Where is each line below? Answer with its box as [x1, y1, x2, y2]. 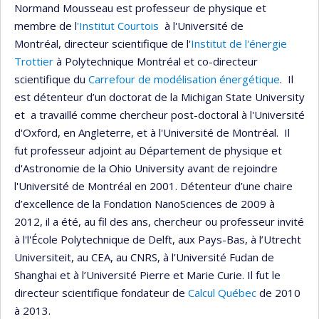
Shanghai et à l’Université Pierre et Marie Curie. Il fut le [14, 267, 281, 282]
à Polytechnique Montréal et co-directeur [56, 53, 258, 68]
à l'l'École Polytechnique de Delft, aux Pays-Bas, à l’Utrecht [14, 231, 301, 246]
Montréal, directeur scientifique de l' [14, 36, 191, 51]
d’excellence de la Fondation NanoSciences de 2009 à [14, 196, 275, 211]
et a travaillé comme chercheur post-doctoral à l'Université [14, 107, 305, 122]
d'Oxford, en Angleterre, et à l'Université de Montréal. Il [14, 125, 290, 140]
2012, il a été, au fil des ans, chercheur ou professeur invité [14, 214, 304, 229]
